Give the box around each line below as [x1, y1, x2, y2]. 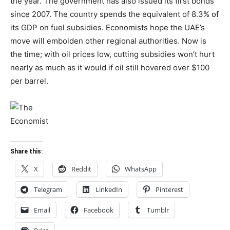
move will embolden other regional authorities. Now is [10, 36, 206, 46]
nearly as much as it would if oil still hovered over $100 [10, 63, 209, 72]
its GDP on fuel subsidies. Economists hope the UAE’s [10, 23, 205, 32]
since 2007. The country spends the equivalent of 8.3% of [10, 9, 219, 19]
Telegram [34, 185, 62, 194]
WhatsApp [125, 164, 157, 174]
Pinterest [156, 185, 183, 194]
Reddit [71, 164, 91, 174]
